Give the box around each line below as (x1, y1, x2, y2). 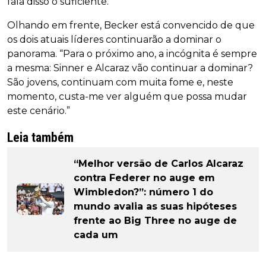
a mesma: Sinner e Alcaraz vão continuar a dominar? (7, 62, 253, 74)
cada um (74, 229, 118, 240)
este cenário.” (7, 104, 70, 116)
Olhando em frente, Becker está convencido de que (7, 19, 255, 31)
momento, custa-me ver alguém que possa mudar (7, 90, 247, 102)
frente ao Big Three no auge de (74, 214, 237, 226)
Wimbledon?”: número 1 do (74, 186, 213, 198)
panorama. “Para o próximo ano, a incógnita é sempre (7, 47, 257, 59)
